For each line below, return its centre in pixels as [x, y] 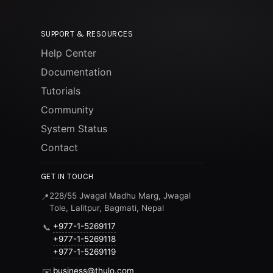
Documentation [76, 72]
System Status [74, 129]
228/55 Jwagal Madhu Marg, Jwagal [120, 196]
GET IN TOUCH [67, 176]
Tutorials [60, 91]
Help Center [68, 53]
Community [67, 110]
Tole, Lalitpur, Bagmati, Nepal [106, 208]
